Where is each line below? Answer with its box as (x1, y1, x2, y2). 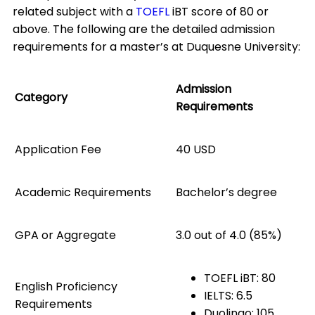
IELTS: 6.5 (204, 288, 252, 304)
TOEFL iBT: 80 (204, 270, 276, 287)
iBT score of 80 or (169, 4, 269, 20)
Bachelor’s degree (176, 184, 277, 201)
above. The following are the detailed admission (13, 21, 275, 38)
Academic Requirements (15, 184, 151, 201)
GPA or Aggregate (15, 227, 116, 244)
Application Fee (15, 141, 101, 158)
